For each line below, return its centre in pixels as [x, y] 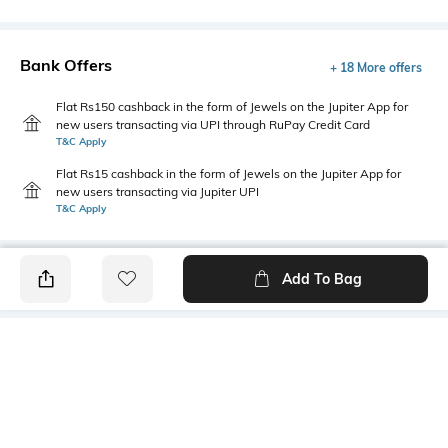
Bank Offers [66, 64]
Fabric [41, 391]
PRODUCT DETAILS [95, 349]
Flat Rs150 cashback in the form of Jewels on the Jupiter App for [232, 106]
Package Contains [290, 391]
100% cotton [60, 412]
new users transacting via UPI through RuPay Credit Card [213, 124]
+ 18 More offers [376, 67]
